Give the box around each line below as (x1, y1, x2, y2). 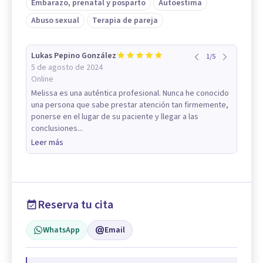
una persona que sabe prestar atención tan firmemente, (31, 99, 228, 111)
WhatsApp (43, 224, 80, 236)
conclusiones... (31, 122, 83, 134)
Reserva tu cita (38, 196, 113, 213)
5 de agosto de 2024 (31, 61, 103, 73)
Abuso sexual (31, 14, 79, 26)
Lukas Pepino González (31, 49, 116, 62)
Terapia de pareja (92, 14, 158, 26)
